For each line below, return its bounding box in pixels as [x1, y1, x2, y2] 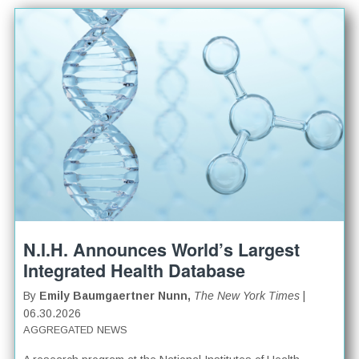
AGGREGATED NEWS [23, 323, 128, 336]
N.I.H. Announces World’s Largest [23, 236, 301, 262]
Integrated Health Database [23, 257, 246, 283]
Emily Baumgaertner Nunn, [39, 288, 195, 302]
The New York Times [194, 288, 301, 302]
